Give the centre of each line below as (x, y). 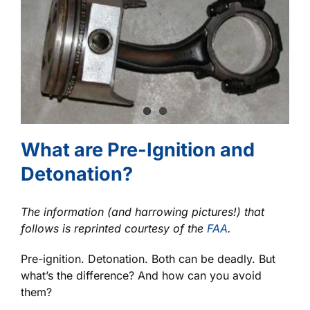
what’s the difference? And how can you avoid (141, 275)
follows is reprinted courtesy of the (114, 228)
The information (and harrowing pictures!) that (143, 211)
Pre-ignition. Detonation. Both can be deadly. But (148, 258)
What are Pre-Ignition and (138, 149)
